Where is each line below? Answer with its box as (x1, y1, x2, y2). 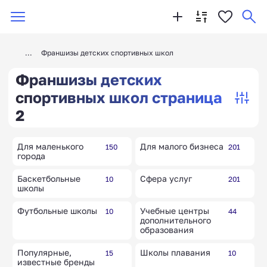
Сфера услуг (140, 173, 192, 184)
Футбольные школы (17, 206, 97, 216)
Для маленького (17, 141, 83, 151)
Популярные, (17, 247, 72, 257)
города (17, 151, 45, 161)
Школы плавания (140, 247, 210, 257)
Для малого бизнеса (140, 141, 223, 151)
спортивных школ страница (15, 88, 222, 107)
